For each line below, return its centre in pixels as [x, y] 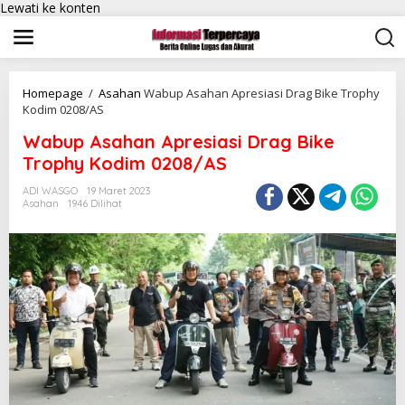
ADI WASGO [50, 191]
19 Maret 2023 [118, 191]
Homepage [53, 93]
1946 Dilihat [95, 203]
